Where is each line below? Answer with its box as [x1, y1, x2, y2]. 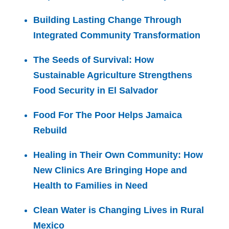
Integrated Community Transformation [33, 30, 200, 40]
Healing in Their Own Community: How [33, 150, 203, 160]
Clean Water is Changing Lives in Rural [33, 205, 204, 215]
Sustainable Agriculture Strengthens [33, 70, 192, 80]
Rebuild [33, 125, 67, 135]
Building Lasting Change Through [33, 15, 181, 25]
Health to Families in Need [33, 180, 148, 191]
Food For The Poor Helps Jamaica [33, 110, 182, 120]
